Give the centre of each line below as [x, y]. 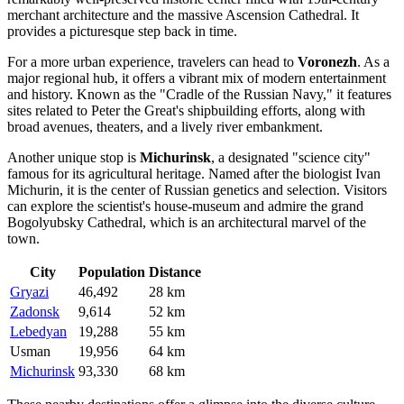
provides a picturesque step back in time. [122, 32]
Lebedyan [38, 332]
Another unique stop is [73, 158]
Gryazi [29, 292]
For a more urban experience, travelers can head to [152, 62]
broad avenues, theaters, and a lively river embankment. [165, 127]
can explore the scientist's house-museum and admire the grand [185, 207]
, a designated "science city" [291, 158]
